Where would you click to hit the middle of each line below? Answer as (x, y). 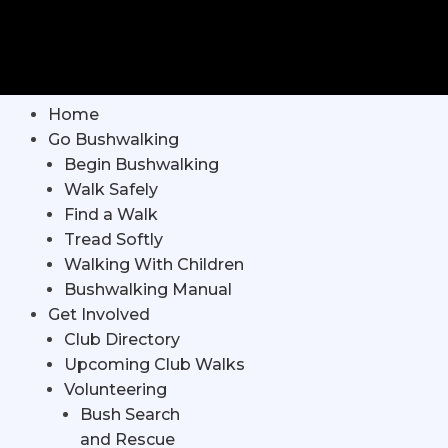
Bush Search (130, 415)
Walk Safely (111, 190)
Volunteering (115, 390)
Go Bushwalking (113, 140)
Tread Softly (113, 240)
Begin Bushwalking (141, 165)
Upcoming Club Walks (154, 365)
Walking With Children (154, 265)
